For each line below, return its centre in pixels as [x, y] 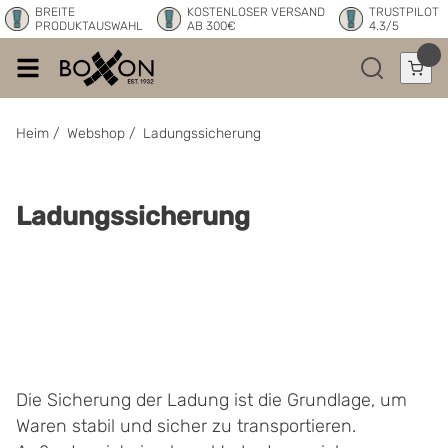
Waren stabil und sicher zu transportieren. [186, 426]
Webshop [96, 133]
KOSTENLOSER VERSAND [255, 12]
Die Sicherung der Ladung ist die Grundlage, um [211, 400]
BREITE [55, 12]
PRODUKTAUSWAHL [89, 26]
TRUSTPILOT [403, 12]
